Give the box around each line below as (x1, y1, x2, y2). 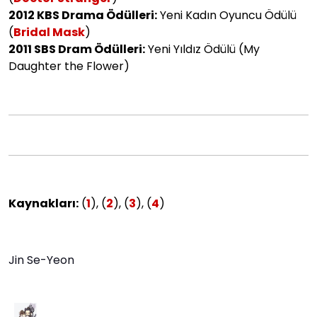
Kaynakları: (8, 195, 79, 212)
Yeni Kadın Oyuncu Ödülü (157, 6, 296, 23)
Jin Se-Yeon (8, 251, 74, 268)
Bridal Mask (13, 23, 85, 40)
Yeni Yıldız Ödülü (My (145, 40, 260, 57)
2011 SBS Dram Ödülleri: (8, 40, 145, 57)
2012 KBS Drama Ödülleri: (8, 6, 157, 23)
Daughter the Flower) (8, 57, 129, 74)
